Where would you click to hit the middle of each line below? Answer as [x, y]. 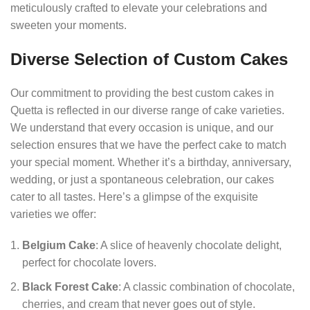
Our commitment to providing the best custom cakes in [142, 93]
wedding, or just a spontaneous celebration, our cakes [142, 179]
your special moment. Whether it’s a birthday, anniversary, [151, 162]
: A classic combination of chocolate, [207, 286]
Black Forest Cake [70, 286]
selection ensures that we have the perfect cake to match [148, 145]
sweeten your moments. [69, 25]
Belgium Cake [59, 245]
